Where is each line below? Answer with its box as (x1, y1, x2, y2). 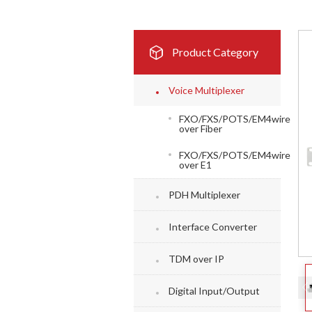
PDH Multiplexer (169, 189, 240, 201)
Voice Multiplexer (169, 84, 244, 96)
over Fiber (179, 123, 222, 134)
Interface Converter (169, 221, 257, 233)
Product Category (172, 45, 258, 58)
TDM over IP (169, 253, 224, 265)
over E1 (179, 159, 212, 171)
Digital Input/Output (169, 285, 260, 297)
